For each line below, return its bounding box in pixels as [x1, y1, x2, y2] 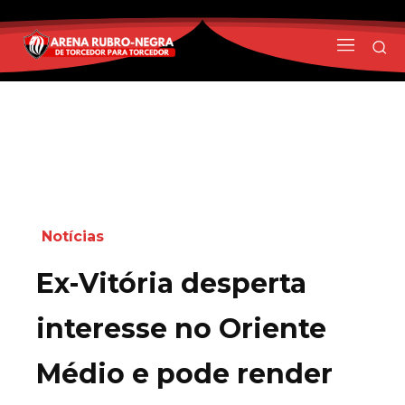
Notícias [42, 227, 104, 245]
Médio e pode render [36, 356, 333, 391]
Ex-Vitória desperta [36, 266, 306, 300]
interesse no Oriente [36, 311, 326, 345]
